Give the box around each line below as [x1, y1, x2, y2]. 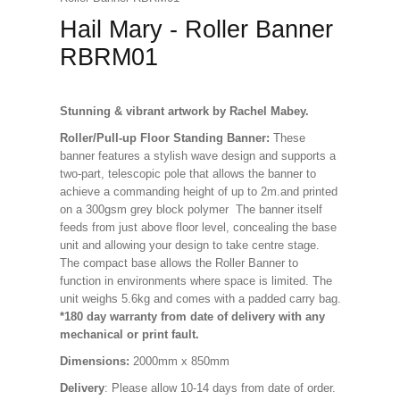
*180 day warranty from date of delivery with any [59, 310, 325, 323]
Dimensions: [59, 354, 133, 368]
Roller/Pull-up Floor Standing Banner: [59, 131, 273, 145]
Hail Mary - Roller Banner [59, 16, 333, 43]
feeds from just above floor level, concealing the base [59, 221, 337, 234]
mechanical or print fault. [59, 328, 199, 341]
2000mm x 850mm [132, 354, 229, 368]
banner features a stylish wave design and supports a [59, 149, 336, 162]
